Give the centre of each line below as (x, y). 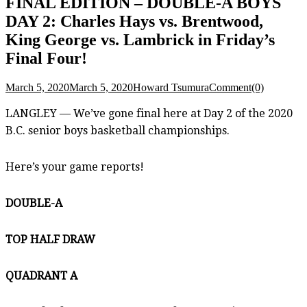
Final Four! (46, 58)
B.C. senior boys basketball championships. (118, 130)
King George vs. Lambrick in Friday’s (140, 39)
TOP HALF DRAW (50, 239)
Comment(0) (236, 87)
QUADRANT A (41, 275)
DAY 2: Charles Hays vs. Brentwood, (134, 21)
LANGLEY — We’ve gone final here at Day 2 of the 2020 (149, 113)
